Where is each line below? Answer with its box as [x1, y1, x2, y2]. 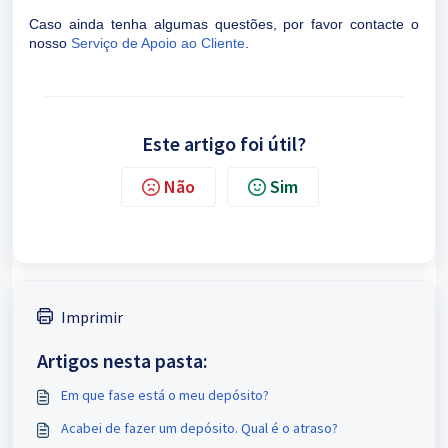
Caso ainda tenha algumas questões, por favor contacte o [29, 16, 419, 32]
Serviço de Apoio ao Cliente [71, 35, 245, 51]
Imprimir [61, 307, 123, 327]
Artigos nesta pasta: [37, 348, 208, 373]
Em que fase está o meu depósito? [61, 386, 269, 404]
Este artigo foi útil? [142, 131, 306, 156]
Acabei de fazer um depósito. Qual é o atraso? [61, 419, 338, 437]
